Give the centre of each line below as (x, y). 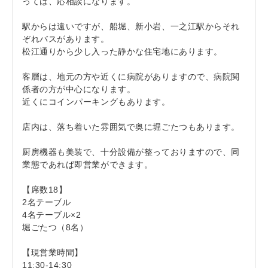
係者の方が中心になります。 (79, 89)
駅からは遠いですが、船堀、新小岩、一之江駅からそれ (131, 26)
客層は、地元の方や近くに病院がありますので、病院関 (131, 77)
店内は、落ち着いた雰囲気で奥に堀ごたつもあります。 (131, 127)
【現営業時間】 (53, 252)
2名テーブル (47, 202)
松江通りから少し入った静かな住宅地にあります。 (122, 51)
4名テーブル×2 (52, 215)
